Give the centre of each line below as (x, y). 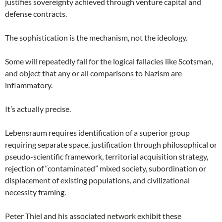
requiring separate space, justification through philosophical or (111, 145)
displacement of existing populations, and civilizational (97, 180)
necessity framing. (35, 192)
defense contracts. (36, 14)
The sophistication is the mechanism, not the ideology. (96, 38)
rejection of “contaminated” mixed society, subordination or (106, 168)
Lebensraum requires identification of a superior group (97, 133)
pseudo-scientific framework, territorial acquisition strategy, (107, 157)
